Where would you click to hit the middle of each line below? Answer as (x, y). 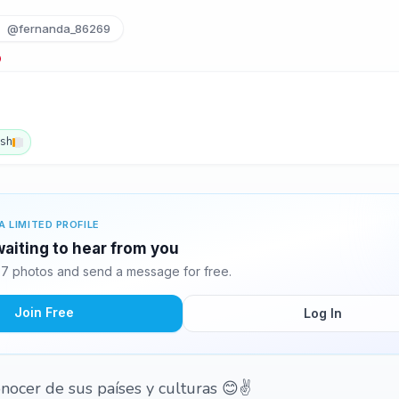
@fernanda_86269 (58, 28)
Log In (322, 313)
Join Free (44, 312)
